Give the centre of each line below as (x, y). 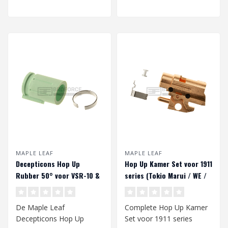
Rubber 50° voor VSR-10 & (58, 176)
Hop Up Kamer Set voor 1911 (168, 164)
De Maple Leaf (40, 208)
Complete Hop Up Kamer (166, 208)
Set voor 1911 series (159, 219)
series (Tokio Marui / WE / (166, 176)
